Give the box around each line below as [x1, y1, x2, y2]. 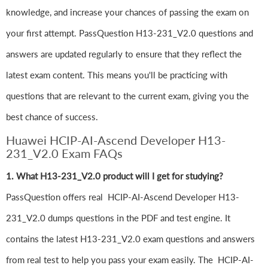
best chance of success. [6, 111, 98, 123]
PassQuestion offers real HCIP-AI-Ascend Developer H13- [6, 191, 239, 203]
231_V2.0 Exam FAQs [6, 146, 123, 161]
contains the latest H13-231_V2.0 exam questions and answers [6, 233, 255, 245]
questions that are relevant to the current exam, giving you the [6, 90, 249, 102]
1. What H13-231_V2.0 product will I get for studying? [6, 170, 223, 182]
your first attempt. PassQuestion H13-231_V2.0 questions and [6, 28, 253, 39]
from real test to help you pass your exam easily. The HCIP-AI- [6, 254, 254, 266]
